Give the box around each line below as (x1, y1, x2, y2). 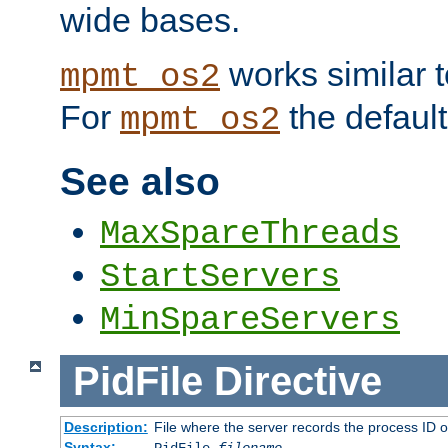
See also (60, 160, 220, 204)
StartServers (100, 257, 340, 296)
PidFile (72, 358, 203, 403)
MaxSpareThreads (100, 214, 400, 253)
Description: (63, 419, 148, 436)
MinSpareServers (100, 300, 400, 339)
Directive (213, 358, 382, 403)
